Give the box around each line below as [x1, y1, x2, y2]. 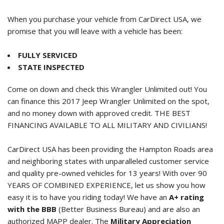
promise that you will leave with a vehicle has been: [7, 26, 182, 36]
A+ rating [169, 192, 204, 202]
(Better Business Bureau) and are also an [56, 204, 200, 214]
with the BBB [7, 204, 56, 214]
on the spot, [167, 96, 209, 106]
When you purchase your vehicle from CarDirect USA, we [7, 14, 201, 24]
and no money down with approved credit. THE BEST [7, 108, 190, 118]
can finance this [7, 96, 60, 106]
